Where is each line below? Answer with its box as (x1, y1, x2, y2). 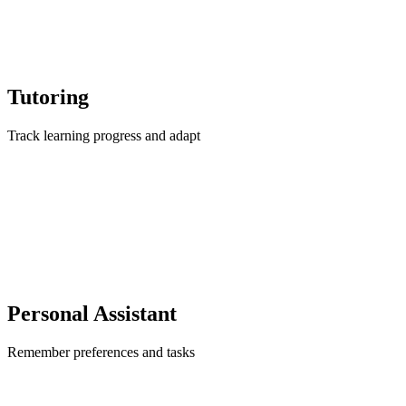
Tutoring (7, 85, 89, 110)
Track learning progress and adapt (7, 128, 200, 144)
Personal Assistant (7, 302, 177, 326)
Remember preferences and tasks (7, 344, 195, 361)
